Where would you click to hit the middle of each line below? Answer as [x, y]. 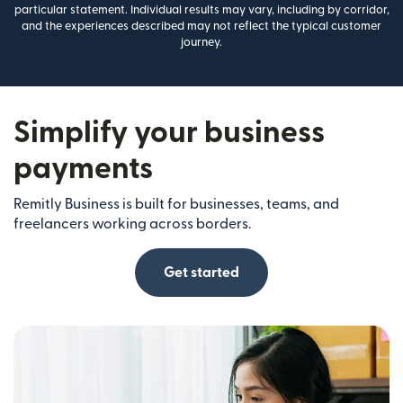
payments [83, 168]
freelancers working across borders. [132, 224]
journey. [201, 42]
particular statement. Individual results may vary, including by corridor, [201, 9]
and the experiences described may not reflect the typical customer [201, 26]
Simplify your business [169, 132]
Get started [201, 272]
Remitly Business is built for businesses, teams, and [176, 204]
